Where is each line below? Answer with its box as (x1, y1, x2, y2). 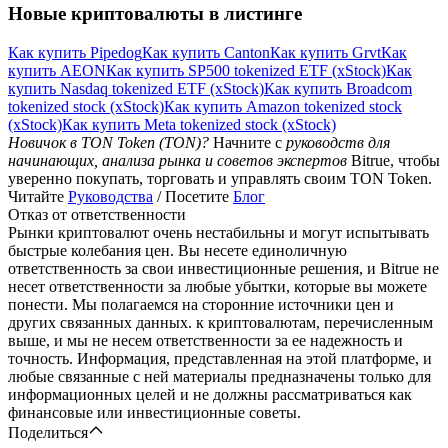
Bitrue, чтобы (347, 151, 440, 169)
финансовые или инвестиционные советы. (8, 403, 301, 421)
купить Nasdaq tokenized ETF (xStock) (8, 79, 264, 97)
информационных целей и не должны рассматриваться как (8, 385, 412, 403)
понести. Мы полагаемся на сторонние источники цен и (8, 295, 394, 313)
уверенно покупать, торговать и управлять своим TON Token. (8, 169, 432, 187)
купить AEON (8, 61, 106, 79)
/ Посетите (153, 187, 233, 205)
